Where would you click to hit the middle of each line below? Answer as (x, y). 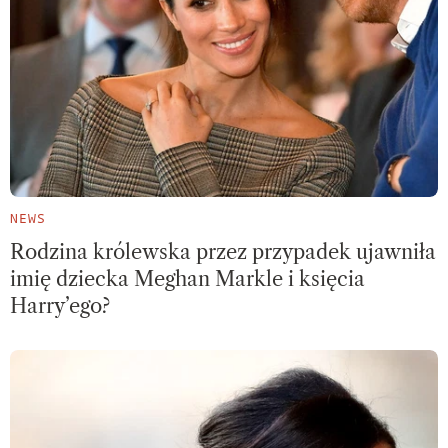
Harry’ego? (60, 306)
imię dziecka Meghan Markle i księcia (187, 279)
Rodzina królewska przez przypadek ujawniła (223, 252)
